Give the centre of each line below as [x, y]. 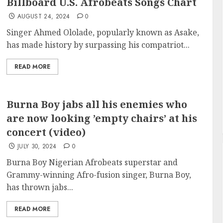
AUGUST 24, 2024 [44, 16]
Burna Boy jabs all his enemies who [97, 104]
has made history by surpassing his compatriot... [98, 45]
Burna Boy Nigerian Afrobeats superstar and [92, 162]
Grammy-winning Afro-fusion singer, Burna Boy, [99, 175]
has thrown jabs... [40, 187]
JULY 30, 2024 [37, 146]
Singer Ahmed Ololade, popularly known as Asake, [103, 32]
